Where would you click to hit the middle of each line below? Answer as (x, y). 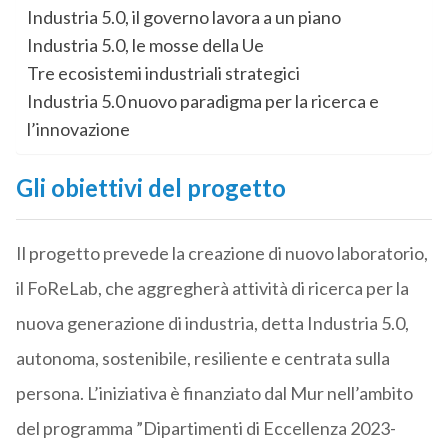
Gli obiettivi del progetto (150, 188)
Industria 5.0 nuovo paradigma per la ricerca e (202, 101)
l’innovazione (78, 129)
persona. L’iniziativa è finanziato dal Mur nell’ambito (214, 393)
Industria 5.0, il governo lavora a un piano (183, 17)
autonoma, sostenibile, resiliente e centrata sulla (202, 358)
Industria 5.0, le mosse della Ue (145, 45)
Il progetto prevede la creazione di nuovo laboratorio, (221, 253)
